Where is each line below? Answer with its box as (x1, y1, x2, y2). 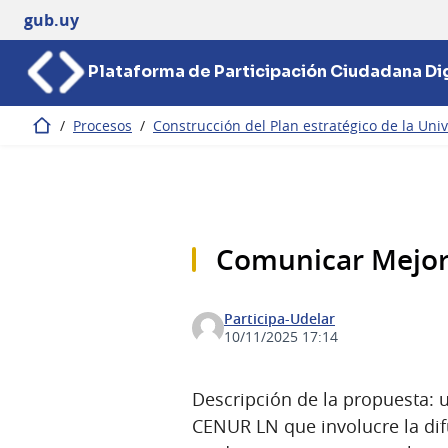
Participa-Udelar (224, 309, 335, 328)
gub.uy (24, 8, 79, 31)
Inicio (31, 117, 60, 135)
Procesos (73, 116, 132, 135)
